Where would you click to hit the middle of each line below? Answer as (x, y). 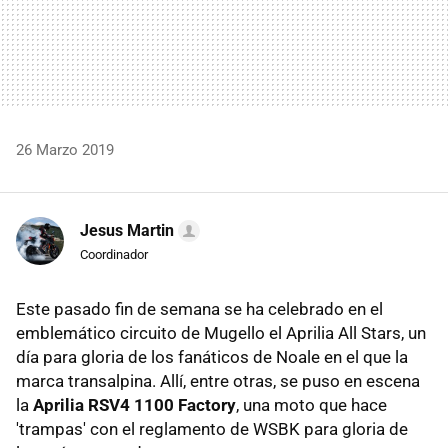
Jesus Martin (127, 230)
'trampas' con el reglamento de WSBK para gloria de (212, 428)
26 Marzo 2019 (65, 149)
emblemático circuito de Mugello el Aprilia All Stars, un (221, 332)
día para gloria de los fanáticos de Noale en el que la (212, 356)
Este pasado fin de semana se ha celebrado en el (199, 308)
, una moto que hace (311, 404)
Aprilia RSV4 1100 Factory (134, 404)
